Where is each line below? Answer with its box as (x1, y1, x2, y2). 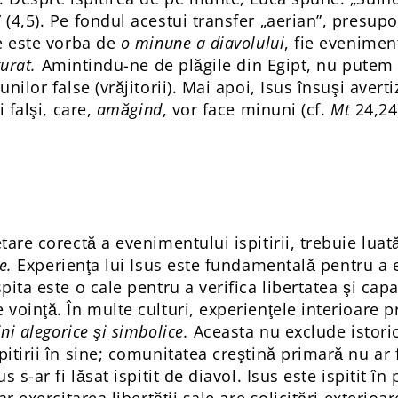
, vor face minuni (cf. (162, 99, 331, 121)
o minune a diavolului (120, 32, 285, 54)
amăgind (96, 99, 163, 121)
